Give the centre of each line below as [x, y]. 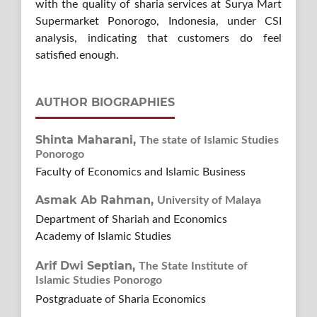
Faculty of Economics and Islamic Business [140, 172]
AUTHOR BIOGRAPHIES [105, 102]
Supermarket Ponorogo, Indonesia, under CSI [158, 21]
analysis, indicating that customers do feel [158, 38]
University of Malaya [209, 200]
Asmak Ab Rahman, [96, 200]
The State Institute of [193, 266]
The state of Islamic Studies [209, 140]
